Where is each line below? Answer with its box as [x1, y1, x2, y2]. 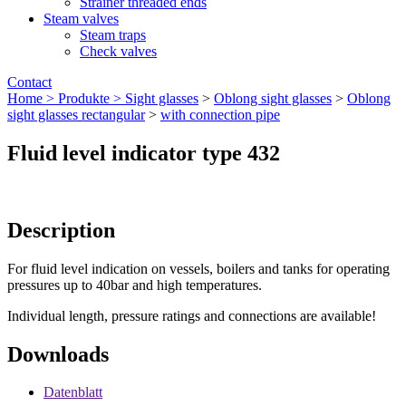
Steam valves [43, 11, 119, 26]
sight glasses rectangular [7, 107, 145, 122]
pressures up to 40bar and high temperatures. [7, 276, 262, 293]
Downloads [7, 342, 109, 366]
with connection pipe [160, 107, 280, 122]
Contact [7, 74, 52, 90]
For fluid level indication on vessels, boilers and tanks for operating [7, 260, 390, 276]
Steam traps [80, 27, 146, 43]
